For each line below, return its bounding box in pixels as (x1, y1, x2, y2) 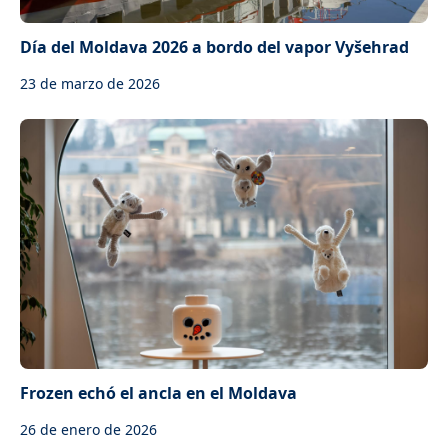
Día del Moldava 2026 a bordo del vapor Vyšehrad (20, 36, 409, 58)
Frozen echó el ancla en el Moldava (20, 382, 297, 404)
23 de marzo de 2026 (20, 74, 160, 93)
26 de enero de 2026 (20, 420, 157, 439)
